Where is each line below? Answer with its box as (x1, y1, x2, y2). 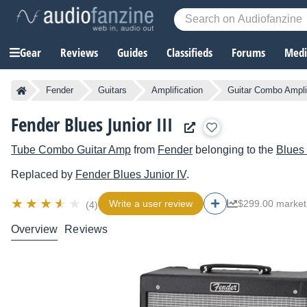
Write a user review (109, 198, 193, 210)
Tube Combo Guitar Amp (11, 144, 131, 156)
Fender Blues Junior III (11, 112, 177, 138)
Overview (11, 223, 58, 236)
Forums (232, 45, 265, 61)
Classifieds (167, 45, 212, 61)
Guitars (98, 85, 127, 96)
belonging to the (193, 144, 276, 156)
